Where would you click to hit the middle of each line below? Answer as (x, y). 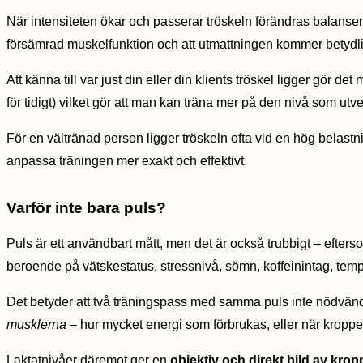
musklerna (36, 325)
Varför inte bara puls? (86, 208)
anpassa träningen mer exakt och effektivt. (127, 161)
